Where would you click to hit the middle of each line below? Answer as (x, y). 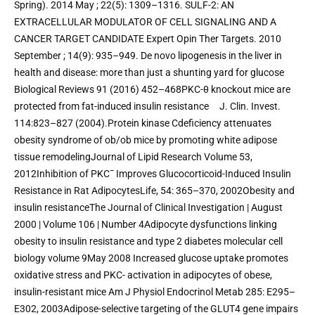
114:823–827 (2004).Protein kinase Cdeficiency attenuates (143, 123)
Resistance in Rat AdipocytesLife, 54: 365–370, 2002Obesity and (154, 190)
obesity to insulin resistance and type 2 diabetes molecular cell (148, 241)
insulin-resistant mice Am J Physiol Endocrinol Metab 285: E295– (155, 291)
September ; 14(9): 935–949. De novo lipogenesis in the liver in (148, 55)
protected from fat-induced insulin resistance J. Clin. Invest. (147, 106)
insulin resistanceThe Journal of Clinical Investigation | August (148, 207)
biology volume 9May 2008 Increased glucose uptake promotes (151, 258)
